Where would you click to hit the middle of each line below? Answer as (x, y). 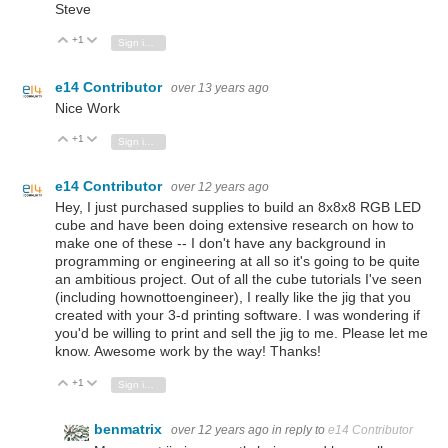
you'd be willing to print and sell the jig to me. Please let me (241, 333)
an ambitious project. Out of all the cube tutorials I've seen (238, 279)
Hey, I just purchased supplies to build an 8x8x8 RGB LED (238, 207)
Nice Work (87, 108)
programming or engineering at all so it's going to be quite (237, 261)
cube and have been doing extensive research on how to (234, 225)
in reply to (300, 430)
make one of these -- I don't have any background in (220, 243)
